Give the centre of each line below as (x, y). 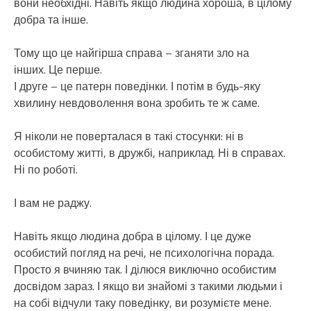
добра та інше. (51, 19)
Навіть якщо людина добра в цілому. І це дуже (133, 236)
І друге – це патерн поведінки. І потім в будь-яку (137, 86)
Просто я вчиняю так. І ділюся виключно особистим (145, 269)
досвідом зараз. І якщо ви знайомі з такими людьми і (148, 286)
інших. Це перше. (58, 69)
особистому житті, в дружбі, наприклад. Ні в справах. (150, 152)
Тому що (36, 52)
